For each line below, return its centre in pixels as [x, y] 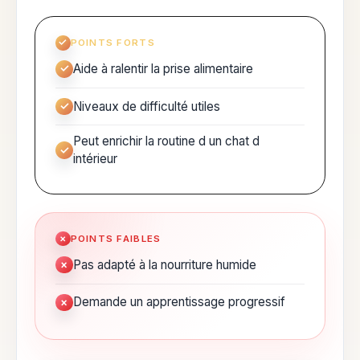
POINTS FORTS [112, 43]
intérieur [95, 159]
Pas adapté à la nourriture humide [164, 264]
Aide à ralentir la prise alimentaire [163, 68]
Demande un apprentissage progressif [179, 302]
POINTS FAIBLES [116, 239]
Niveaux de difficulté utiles [146, 106]
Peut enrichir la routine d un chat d [166, 141]
